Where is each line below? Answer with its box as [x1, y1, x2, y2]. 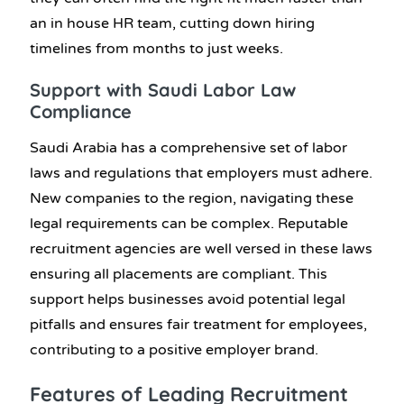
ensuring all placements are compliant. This [30, 264, 327, 283]
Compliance [30, 100, 132, 124]
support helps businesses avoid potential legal [30, 289, 345, 308]
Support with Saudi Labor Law [30, 78, 296, 102]
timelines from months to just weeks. [30, 40, 283, 59]
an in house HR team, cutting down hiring [30, 14, 315, 33]
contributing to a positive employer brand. [30, 340, 318, 359]
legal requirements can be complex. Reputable [30, 214, 348, 233]
